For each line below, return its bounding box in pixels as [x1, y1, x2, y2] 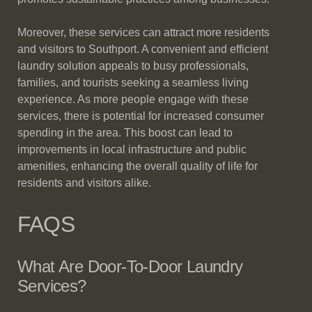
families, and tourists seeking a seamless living [17, 77, 249, 88]
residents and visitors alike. [17, 177, 151, 189]
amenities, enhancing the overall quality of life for [17, 160, 258, 172]
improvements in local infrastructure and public [17, 143, 247, 155]
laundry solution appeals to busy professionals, [17, 60, 249, 72]
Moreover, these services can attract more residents [17, 26, 270, 38]
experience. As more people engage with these [17, 93, 249, 105]
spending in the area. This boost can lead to [17, 127, 233, 139]
